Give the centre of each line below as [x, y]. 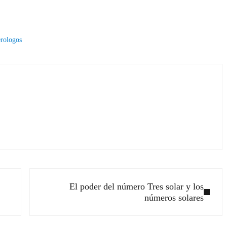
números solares [174, 197]
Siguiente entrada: [62, 175]
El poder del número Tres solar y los [137, 186]
